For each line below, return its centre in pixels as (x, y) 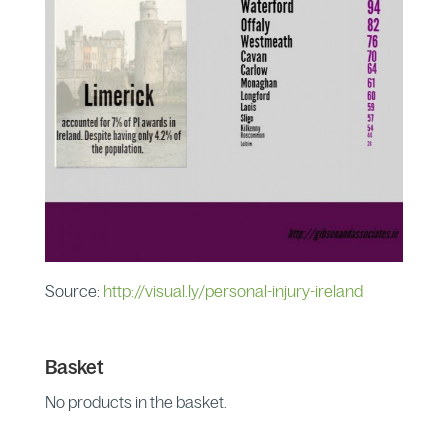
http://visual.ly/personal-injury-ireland (232, 291)
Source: (73, 291)
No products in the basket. (135, 402)
